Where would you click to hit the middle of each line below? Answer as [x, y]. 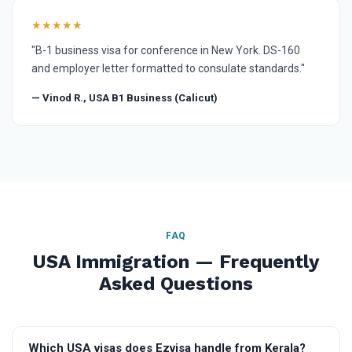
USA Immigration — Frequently [176, 261]
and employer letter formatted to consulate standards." [168, 68]
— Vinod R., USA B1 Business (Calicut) [125, 97]
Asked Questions [176, 283]
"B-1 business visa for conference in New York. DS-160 [166, 50]
